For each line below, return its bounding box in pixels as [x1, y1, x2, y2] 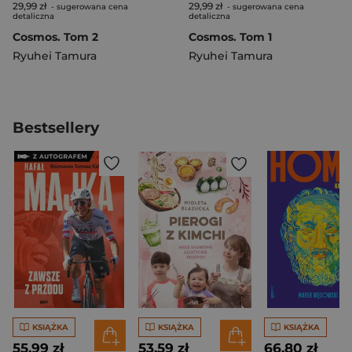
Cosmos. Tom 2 [13, 30, 98, 44]
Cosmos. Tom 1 [189, 30, 272, 44]
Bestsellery [13, 119, 99, 137]
